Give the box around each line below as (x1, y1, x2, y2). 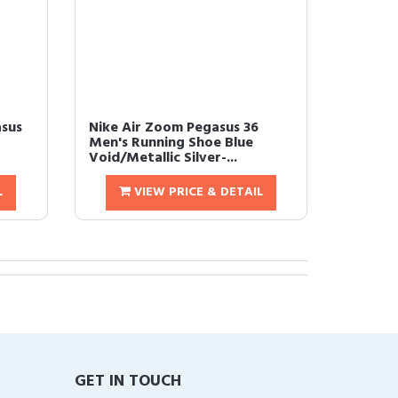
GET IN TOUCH (74, 369, 181, 394)
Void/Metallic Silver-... (88, 147, 237, 170)
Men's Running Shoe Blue (88, 131, 253, 155)
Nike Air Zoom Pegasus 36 (88, 116, 259, 139)
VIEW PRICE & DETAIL (130, 182, 263, 203)
